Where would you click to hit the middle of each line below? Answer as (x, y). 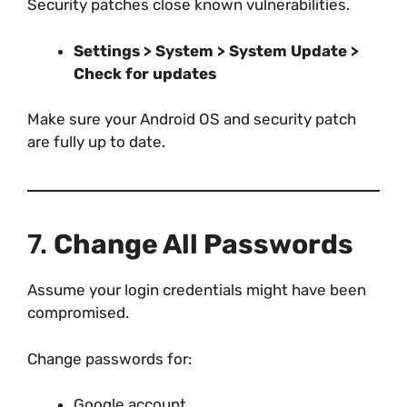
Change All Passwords (203, 245)
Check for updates (145, 73)
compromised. (78, 313)
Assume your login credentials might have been (197, 290)
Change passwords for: (109, 358)
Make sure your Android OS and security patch (192, 119)
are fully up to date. (96, 142)
